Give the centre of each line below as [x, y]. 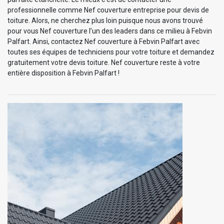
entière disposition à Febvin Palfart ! [63, 73]
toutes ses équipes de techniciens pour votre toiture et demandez [111, 52]
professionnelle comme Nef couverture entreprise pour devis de [108, 10]
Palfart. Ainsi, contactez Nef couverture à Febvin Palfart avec [103, 41]
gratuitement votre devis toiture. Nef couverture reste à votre [104, 62]
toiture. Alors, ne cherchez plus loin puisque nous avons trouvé [105, 20]
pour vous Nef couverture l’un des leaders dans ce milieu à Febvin [110, 31]
